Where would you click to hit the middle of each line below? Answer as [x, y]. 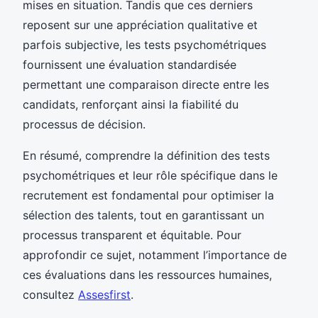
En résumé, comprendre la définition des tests [146, 155]
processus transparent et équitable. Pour [132, 235]
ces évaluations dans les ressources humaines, [147, 274]
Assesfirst [104, 294]
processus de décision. [84, 124]
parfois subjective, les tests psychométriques [144, 44]
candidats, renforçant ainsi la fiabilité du [131, 104]
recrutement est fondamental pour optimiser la [148, 195]
